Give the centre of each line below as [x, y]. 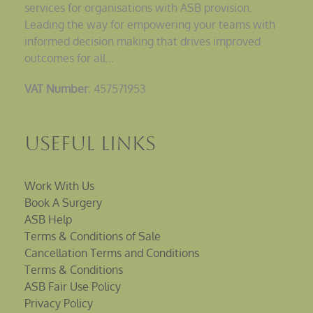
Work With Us [59, 186]
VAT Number [56, 89]
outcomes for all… [69, 58]
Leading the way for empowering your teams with [150, 25]
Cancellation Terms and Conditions [112, 253]
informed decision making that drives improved [143, 42]
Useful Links [90, 144]
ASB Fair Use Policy [73, 287]
